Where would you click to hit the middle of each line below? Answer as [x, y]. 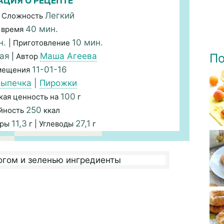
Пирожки [58, 83]
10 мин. [87, 42]
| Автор [25, 56]
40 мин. [42, 29]
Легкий [60, 15]
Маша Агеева [68, 56]
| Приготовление [40, 43]
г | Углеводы [51, 124]
